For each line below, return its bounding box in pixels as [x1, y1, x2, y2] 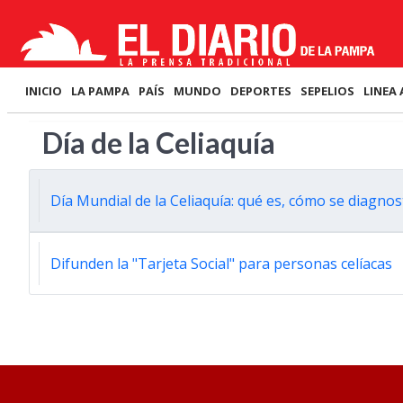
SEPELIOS [300, 83, 354, 99]
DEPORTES [230, 83, 291, 99]
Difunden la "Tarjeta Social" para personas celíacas [50, 254, 392, 273]
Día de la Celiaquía [42, 125, 275, 160]
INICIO [25, 83, 62, 99]
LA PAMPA [71, 83, 130, 99]
